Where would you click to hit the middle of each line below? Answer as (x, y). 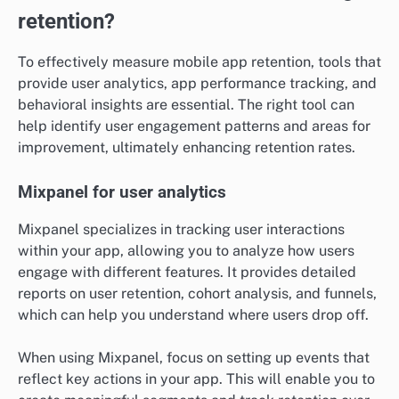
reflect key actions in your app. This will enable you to (196, 379)
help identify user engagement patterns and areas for (194, 126)
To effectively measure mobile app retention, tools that (199, 61)
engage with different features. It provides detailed (187, 272)
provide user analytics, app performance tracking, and (197, 83)
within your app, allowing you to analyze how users (186, 250)
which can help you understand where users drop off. (193, 314)
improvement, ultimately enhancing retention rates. (187, 147)
